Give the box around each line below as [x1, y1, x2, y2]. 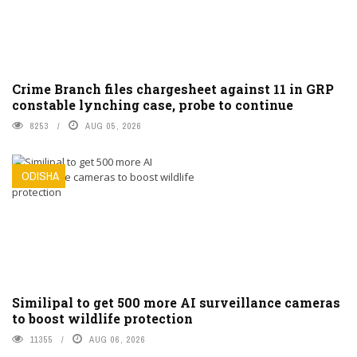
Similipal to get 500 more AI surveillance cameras [12, 293, 340, 311]
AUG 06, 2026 [89, 333, 146, 345]
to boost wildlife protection [12, 309, 193, 327]
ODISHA [22, 167, 59, 184]
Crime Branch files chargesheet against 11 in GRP [12, 80, 334, 97]
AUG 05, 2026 [85, 120, 142, 131]
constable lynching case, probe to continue [12, 96, 293, 113]
